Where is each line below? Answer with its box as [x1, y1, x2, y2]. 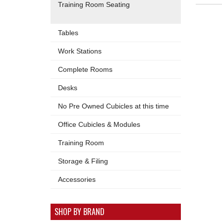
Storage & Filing [58, 157, 108, 165]
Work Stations [58, 47, 102, 55]
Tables [58, 29, 78, 37]
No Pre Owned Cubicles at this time [58, 102, 169, 110]
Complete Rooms [58, 65, 112, 73]
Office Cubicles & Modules [58, 120, 140, 128]
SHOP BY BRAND [55, 206, 105, 218]
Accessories [58, 175, 96, 183]
